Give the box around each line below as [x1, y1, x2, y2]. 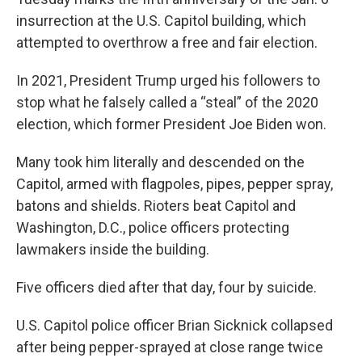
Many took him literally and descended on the [16, 154, 305, 170]
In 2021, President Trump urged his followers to [16, 72, 320, 89]
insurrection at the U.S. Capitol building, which [16, 12, 306, 29]
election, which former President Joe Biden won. [16, 116, 326, 133]
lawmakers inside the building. [16, 241, 209, 258]
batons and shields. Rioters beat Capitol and [16, 197, 296, 214]
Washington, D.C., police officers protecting [16, 219, 289, 236]
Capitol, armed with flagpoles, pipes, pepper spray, [16, 175, 333, 192]
